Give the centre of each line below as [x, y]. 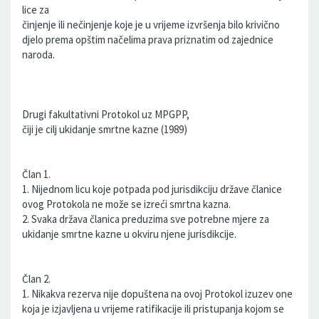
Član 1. [36, 174]
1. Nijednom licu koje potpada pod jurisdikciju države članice [152, 189]
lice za [36, 10]
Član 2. [36, 279]
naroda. [38, 54]
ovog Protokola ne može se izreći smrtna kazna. [126, 204]
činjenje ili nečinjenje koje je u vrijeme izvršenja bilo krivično [151, 25]
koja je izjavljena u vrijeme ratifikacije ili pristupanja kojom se [153, 309]
